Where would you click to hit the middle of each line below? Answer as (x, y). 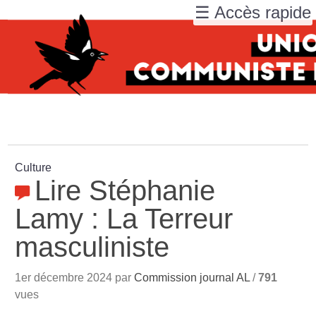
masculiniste (92, 247)
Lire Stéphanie (125, 190)
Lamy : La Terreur (124, 219)
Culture (34, 168)
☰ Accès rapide (253, 12)
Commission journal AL (192, 278)
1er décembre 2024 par (75, 278)
